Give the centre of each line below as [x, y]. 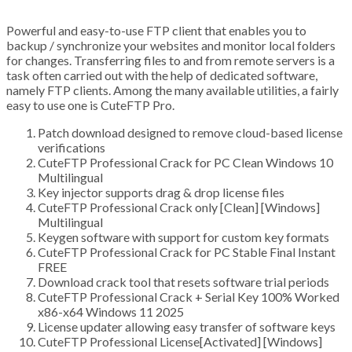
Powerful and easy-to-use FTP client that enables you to [156, 31]
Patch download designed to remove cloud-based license [190, 133]
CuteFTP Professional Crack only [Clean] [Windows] [179, 207]
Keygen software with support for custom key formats [183, 237]
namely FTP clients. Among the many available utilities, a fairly [172, 90]
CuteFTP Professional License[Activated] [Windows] [180, 342]
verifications [71, 148]
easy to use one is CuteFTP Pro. [90, 105]
